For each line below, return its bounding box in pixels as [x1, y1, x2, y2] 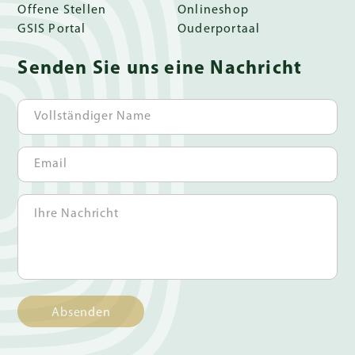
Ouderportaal [177, 22, 261, 36]
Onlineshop [177, 3, 249, 17]
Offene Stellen [17, 3, 107, 17]
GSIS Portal [17, 22, 86, 36]
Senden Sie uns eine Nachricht [17, 59, 303, 78]
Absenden [52, 306, 111, 319]
